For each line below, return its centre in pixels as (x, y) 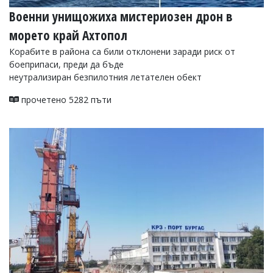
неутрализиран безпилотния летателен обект (105, 77)
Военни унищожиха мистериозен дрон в (121, 16)
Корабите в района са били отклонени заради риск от (122, 51)
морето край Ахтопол (68, 35)
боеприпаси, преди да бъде (66, 64)
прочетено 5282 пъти (65, 99)
